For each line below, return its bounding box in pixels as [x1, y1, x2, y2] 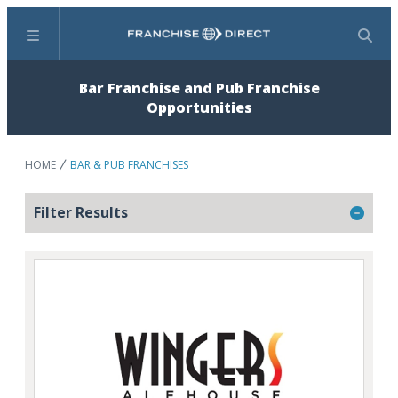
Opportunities [146, 98, 252, 117]
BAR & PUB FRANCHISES [70, 157, 188, 172]
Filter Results [34, 203, 128, 222]
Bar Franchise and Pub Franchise [78, 78, 320, 98]
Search [197, 33, 243, 53]
